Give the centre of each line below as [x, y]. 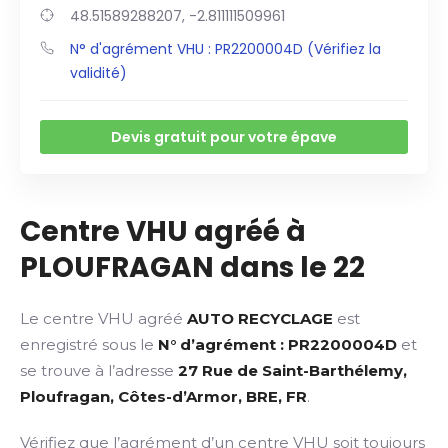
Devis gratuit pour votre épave [224, 137]
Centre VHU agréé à [163, 231]
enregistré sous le [89, 344]
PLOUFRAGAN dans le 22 [192, 267]
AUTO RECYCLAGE [260, 318]
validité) [98, 73]
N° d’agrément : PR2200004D [277, 344]
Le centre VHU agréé [103, 318]
